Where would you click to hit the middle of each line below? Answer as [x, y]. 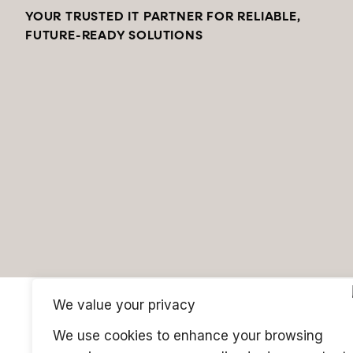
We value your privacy [124, 305]
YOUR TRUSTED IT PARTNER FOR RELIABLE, [163, 16]
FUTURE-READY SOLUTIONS [114, 35]
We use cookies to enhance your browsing [188, 336]
